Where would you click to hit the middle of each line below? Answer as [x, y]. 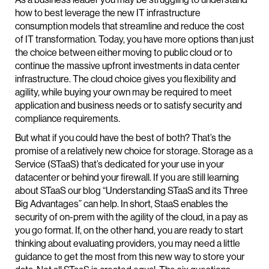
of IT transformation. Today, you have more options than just [134, 39]
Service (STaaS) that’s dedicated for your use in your [119, 164]
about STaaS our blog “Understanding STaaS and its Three [131, 191]
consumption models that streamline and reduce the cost [130, 26]
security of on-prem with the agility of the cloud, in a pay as [131, 217]
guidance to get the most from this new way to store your [130, 257]
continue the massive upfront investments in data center [127, 66]
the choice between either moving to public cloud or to [124, 53]
